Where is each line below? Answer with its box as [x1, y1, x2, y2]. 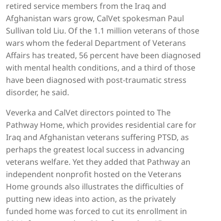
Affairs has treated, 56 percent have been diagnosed [6, 50, 201, 61]
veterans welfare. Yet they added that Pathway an [6, 156, 190, 168]
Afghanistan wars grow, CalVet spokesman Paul [6, 13, 184, 24]
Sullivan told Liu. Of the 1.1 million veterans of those [6, 25, 199, 37]
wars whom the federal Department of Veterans [6, 37, 186, 49]
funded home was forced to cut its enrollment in [6, 206, 187, 217]
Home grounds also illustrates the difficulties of [6, 181, 184, 192]
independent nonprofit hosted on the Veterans [6, 169, 182, 180]
